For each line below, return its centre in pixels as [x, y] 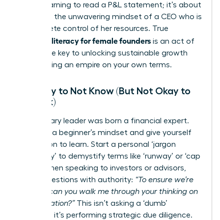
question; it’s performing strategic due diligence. [105, 215]
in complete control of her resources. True [93, 28]
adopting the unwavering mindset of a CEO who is [110, 16]
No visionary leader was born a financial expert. [104, 121]
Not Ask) [37, 101]
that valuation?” [46, 203]
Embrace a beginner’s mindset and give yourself [105, 132]
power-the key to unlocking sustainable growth [103, 53]
